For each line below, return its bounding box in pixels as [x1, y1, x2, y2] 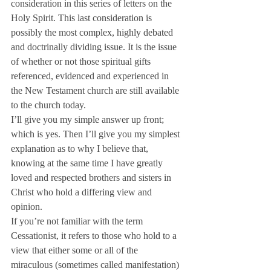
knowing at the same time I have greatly [11, 158, 165, 168]
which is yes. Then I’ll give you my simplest [11, 129, 182, 139]
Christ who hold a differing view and [11, 187, 154, 197]
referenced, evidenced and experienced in [11, 71, 171, 81]
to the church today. [11, 100, 86, 110]
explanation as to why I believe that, [11, 143, 151, 154]
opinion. [11, 201, 42, 212]
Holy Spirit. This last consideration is [11, 13, 154, 23]
